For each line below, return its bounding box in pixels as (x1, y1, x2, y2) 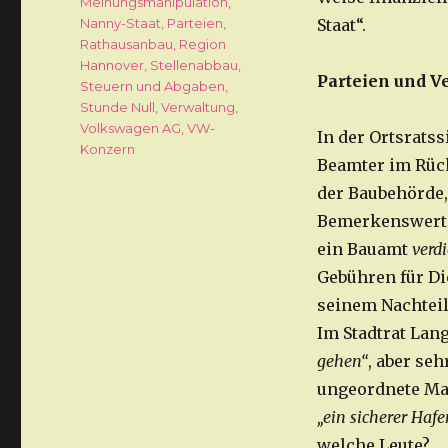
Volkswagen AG (80, 120, 182, 137)
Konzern (80, 141, 136, 158)
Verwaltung (161, 99, 236, 116)
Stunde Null (80, 99, 156, 116)
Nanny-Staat (80, 15, 162, 32)
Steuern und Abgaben (80, 78, 226, 95)
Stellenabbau (150, 57, 239, 74)
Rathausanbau (80, 36, 174, 53)
